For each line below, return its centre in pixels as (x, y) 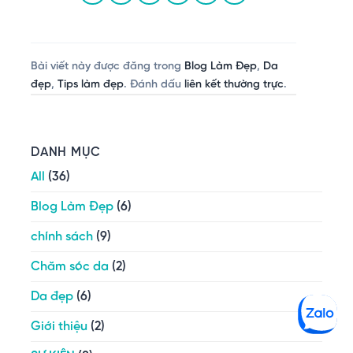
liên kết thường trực (234, 84)
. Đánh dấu (154, 84)
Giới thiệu (59, 326)
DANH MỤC (66, 152)
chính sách (62, 236)
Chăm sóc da (70, 266)
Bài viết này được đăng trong (108, 66)
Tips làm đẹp (91, 84)
